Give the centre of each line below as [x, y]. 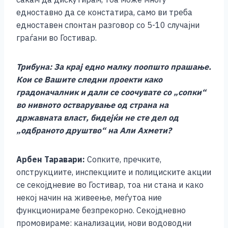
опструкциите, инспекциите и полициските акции [114, 172]
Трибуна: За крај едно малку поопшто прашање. [114, 67]
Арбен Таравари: [51, 160]
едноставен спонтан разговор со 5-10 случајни [108, 25]
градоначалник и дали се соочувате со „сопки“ [111, 92]
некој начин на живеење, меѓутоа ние [89, 198]
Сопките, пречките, [123, 160]
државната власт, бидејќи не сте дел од [97, 118]
